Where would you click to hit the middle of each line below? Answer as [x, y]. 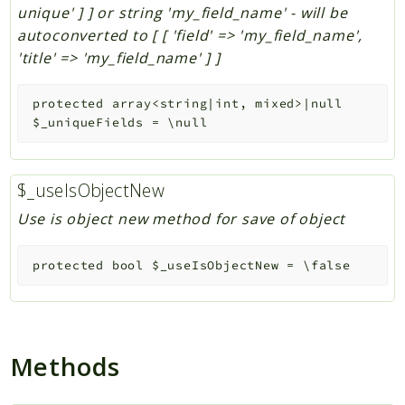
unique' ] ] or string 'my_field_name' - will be [182, 12]
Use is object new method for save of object [181, 219]
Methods [65, 367]
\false [327, 266]
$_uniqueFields [88, 123]
